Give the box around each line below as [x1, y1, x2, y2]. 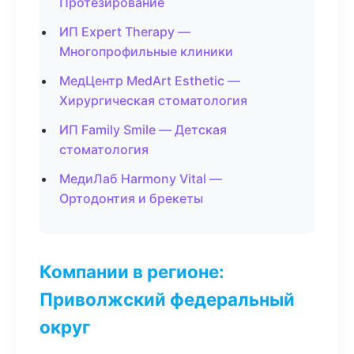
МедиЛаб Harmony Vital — [59, 171, 222, 186]
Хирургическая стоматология [59, 92, 247, 108]
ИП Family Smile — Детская [59, 122, 227, 137]
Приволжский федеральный [40, 288, 295, 310]
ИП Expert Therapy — [59, 24, 190, 40]
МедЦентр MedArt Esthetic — [59, 73, 240, 88]
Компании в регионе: [40, 261, 224, 282]
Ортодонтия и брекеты [59, 190, 203, 206]
